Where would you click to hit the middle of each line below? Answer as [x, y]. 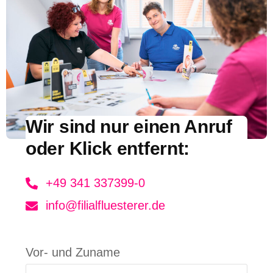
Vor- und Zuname [73, 253]
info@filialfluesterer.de [106, 206]
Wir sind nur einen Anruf [129, 127]
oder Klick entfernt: [108, 149]
